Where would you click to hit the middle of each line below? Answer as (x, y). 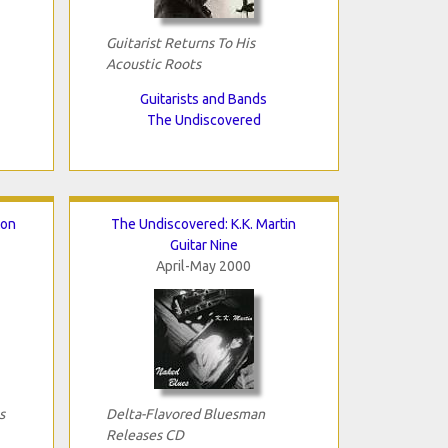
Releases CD (144, 434)
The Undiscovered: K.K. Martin (203, 223)
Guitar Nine (203, 244)
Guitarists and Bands (203, 98)
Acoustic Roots (153, 63)
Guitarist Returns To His (180, 42)
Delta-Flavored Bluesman (185, 413)
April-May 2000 (203, 265)
